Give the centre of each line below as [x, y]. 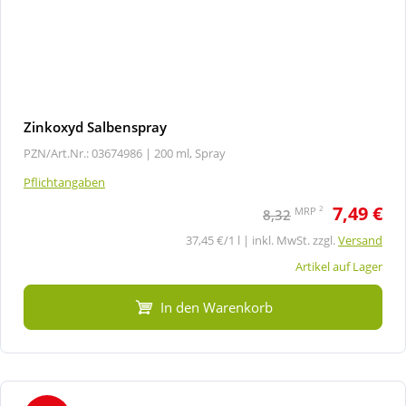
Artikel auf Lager [339, 266]
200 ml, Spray [190, 153]
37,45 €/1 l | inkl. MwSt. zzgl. [262, 240]
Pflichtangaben [64, 182]
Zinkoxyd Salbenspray [95, 126]
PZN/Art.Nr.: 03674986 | [87, 153]
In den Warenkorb [217, 307]
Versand [360, 240]
